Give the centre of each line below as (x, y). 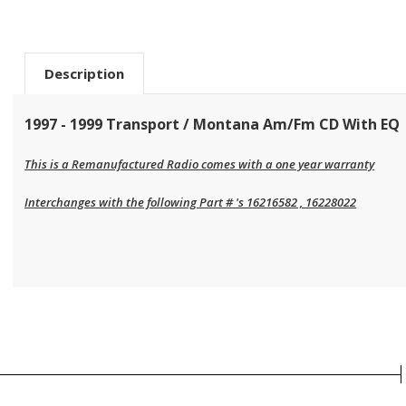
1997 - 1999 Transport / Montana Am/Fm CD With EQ (213, 124)
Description (85, 73)
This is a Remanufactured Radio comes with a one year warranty (200, 164)
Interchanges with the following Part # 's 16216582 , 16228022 (191, 202)
